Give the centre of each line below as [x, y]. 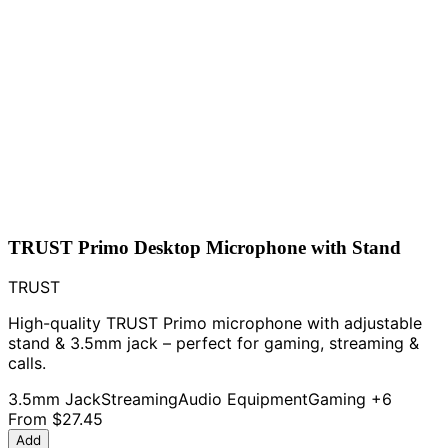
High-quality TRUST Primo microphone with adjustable [215, 323]
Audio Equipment [243, 399]
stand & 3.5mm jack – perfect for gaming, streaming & [213, 343]
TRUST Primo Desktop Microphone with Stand [204, 247]
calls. [27, 363]
